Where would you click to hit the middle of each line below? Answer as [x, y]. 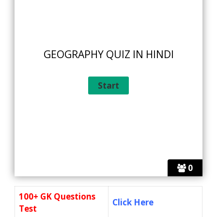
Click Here [133, 202]
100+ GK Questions [57, 197]
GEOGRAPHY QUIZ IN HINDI [108, 54]
